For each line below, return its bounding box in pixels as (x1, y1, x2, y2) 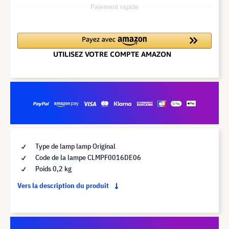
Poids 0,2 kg (34, 164, 72, 173)
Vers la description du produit (17, 180, 110, 190)
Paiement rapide (90, 2, 139, 11)
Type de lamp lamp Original (34, 141, 116, 151)
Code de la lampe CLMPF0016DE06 (34, 152, 141, 162)
